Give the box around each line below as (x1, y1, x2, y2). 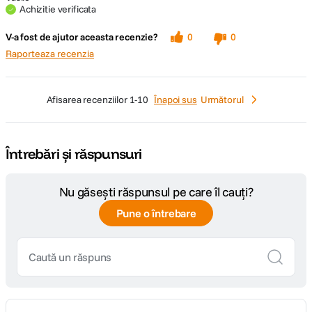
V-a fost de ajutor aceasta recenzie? (6, 31, 158, 43)
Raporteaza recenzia (6, 47, 94, 60)
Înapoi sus (154, 93, 197, 106)
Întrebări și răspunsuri (6, 145, 142, 162)
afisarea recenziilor (52, 93, 130, 106)
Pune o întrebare (116, 206, 196, 220)
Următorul (200, 93, 244, 106)
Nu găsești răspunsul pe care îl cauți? (58, 184, 253, 200)
